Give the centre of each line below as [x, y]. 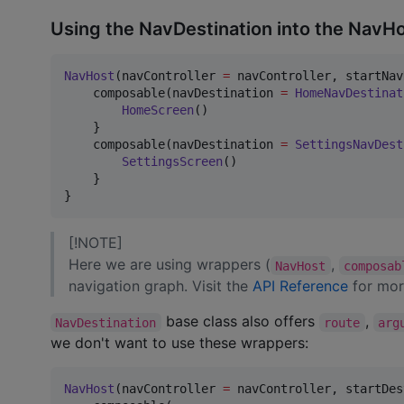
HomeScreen [158, 110]
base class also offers [240, 321]
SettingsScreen [172, 162]
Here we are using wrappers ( [170, 265]
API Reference [300, 286]
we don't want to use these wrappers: [179, 343]
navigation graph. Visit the [161, 286]
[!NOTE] [96, 243]
